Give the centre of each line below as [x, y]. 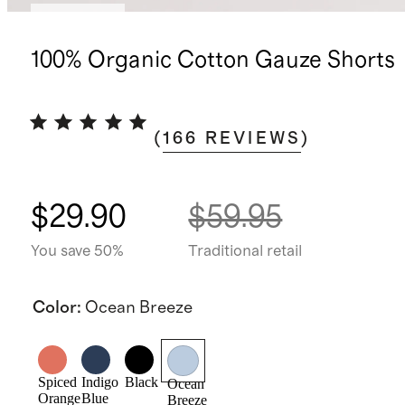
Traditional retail [245, 251]
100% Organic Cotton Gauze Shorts [212, 61]
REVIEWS [253, 139]
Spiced [57, 382]
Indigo [99, 382]
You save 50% [77, 251]
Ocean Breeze [138, 307]
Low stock [78, 19]
